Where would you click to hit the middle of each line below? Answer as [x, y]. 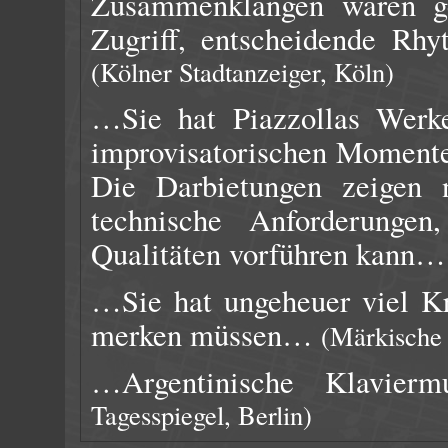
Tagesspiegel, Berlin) [201, 414]
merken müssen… [206, 334]
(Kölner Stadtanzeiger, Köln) [242, 71]
